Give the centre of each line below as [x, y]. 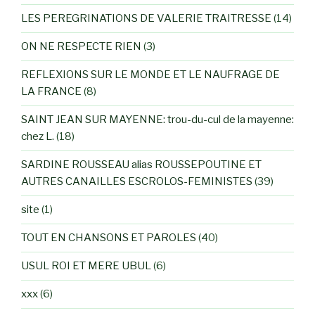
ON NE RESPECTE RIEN [81, 47]
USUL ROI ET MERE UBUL [86, 266]
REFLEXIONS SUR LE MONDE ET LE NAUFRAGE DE [150, 75]
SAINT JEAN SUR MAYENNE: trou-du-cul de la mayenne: [157, 120]
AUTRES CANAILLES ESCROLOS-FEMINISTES [137, 182]
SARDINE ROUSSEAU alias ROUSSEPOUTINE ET [141, 165]
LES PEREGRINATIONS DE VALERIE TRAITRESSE [146, 19]
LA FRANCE [51, 92]
